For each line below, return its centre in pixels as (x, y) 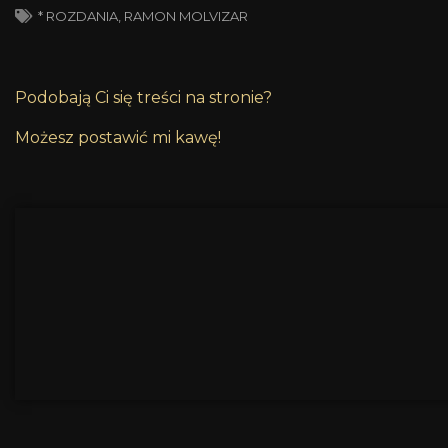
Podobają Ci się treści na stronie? (143, 97)
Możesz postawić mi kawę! (118, 137)
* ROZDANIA (78, 15)
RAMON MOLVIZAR (186, 15)
